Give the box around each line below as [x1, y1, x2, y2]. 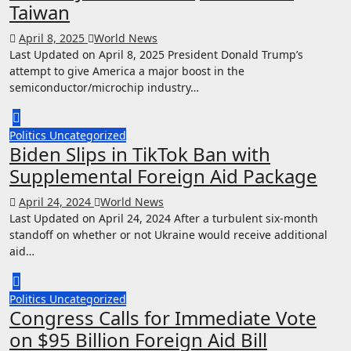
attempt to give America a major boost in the [9, 63, 244, 78]
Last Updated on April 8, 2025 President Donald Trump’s [9, 46, 303, 62]
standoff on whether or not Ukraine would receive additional [9, 226, 327, 242]
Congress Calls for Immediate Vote [9, 304, 317, 331]
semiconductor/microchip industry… [9, 79, 199, 95]
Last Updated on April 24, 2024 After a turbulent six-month [9, 210, 318, 226]
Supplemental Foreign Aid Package [9, 162, 317, 189]
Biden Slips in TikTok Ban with [9, 140, 270, 167]
